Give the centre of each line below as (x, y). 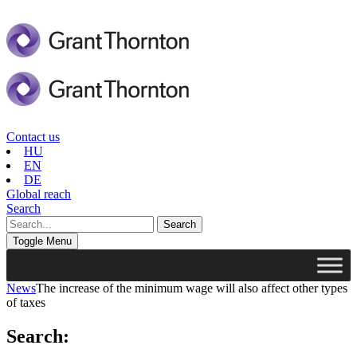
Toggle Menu (42, 241)
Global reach (39, 194)
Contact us (33, 136)
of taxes (26, 302)
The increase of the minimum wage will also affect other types (192, 288)
